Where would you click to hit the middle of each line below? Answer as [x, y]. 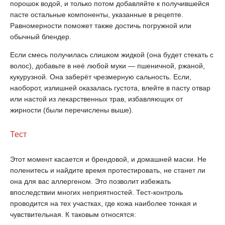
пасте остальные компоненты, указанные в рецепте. [97, 15]
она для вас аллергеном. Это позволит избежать [90, 181]
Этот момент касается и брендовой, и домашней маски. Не [108, 159]
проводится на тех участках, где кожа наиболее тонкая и [103, 203]
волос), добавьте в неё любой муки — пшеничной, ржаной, [107, 66]
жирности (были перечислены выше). [72, 110]
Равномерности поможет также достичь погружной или [101, 26]
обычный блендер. [41, 37]
